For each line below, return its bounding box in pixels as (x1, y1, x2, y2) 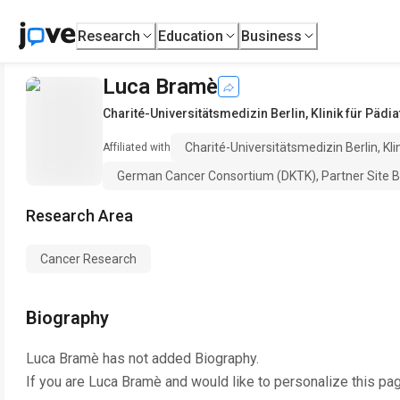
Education (158, 27, 224, 45)
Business (241, 27, 303, 45)
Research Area (26, 206, 133, 225)
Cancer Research (40, 252, 137, 266)
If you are (26, 373, 88, 390)
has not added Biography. (99, 350, 259, 367)
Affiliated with (103, 141, 171, 154)
